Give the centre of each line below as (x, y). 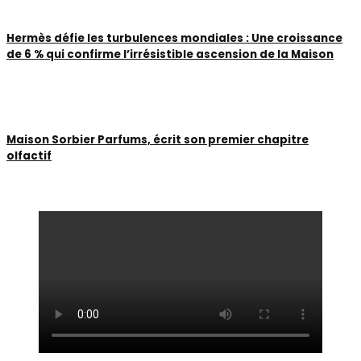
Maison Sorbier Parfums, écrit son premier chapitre (158, 140)
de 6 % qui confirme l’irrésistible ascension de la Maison (170, 54)
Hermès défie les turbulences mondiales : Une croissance (174, 38)
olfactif (29, 156)
